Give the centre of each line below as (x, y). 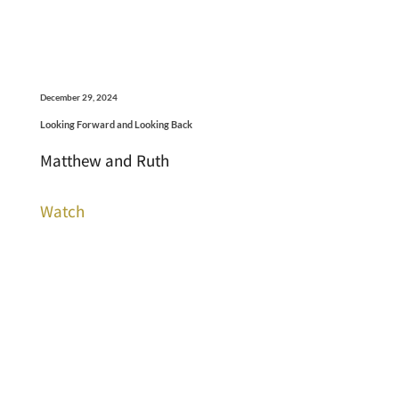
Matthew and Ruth (104, 160)
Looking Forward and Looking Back (116, 124)
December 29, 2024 (78, 97)
